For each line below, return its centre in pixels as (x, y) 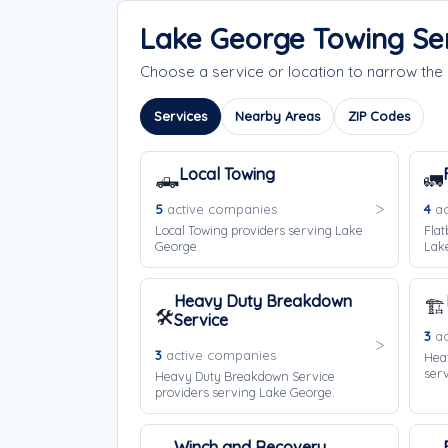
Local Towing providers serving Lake (259, 230)
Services (180, 116)
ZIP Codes (379, 116)
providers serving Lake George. (245, 392)
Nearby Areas (277, 116)
